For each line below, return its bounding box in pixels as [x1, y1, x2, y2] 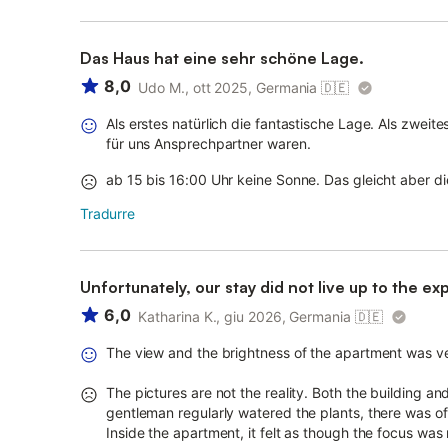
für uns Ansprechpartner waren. [106, 135, 311, 152]
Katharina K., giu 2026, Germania [138, 308, 351, 325]
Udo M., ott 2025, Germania [138, 79, 318, 96]
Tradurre [80, 205, 135, 222]
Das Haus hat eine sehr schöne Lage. [80, 48, 364, 68]
